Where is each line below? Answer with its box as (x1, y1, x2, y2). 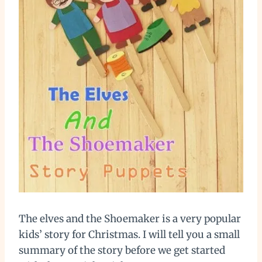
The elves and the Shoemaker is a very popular (19, 212, 241, 225)
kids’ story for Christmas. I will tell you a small (19, 227, 240, 241)
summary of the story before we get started (19, 243, 225, 257)
